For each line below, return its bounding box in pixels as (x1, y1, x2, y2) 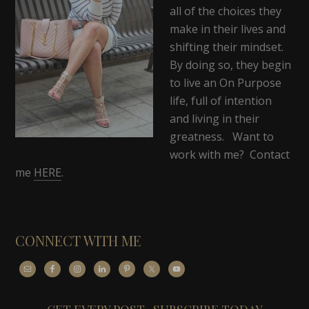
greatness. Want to (170, 128, 275, 144)
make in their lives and (170, 21, 286, 37)
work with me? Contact (170, 146, 290, 162)
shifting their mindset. (170, 39, 284, 54)
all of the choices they (170, 3, 282, 19)
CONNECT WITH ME (15, 230, 142, 250)
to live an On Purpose (170, 74, 282, 90)
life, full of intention (170, 92, 272, 108)
